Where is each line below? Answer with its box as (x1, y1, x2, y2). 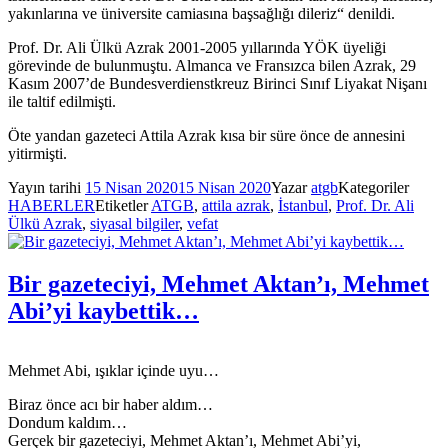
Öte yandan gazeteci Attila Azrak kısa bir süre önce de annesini (8, 126, 405, 144)
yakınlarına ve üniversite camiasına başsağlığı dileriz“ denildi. (8, 4, 399, 22)
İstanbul (278, 196, 328, 214)
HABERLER (8, 196, 95, 214)
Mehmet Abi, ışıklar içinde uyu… (8, 362, 219, 380)
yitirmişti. (8, 144, 67, 162)
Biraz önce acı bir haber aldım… (8, 396, 213, 414)
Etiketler (95, 196, 151, 214)
